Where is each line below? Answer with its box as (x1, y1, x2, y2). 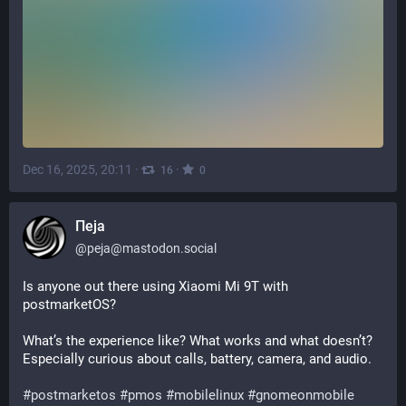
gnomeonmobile (256, 387, 354, 403)
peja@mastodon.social (87, 241, 217, 256)
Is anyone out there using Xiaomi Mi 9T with (23, 278, 288, 295)
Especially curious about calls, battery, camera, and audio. (23, 351, 372, 367)
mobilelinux (174, 387, 244, 403)
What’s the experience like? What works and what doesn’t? (23, 333, 372, 349)
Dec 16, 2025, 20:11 (23, 161, 132, 177)
